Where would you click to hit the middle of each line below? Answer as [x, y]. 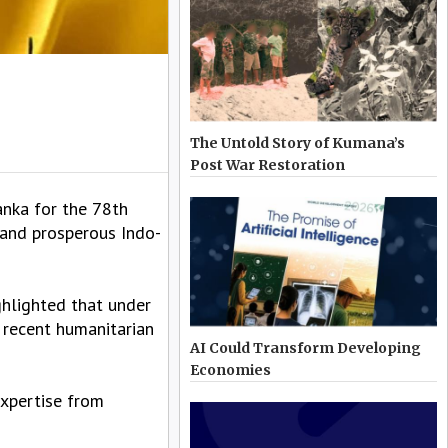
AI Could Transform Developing [306, 347]
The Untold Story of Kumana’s [298, 143]
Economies [231, 369]
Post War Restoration [268, 165]
